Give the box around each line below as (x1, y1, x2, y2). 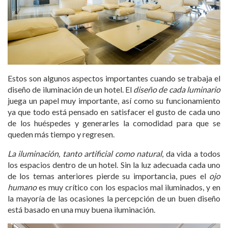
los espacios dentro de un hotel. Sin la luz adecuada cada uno (8, 160, 220, 170)
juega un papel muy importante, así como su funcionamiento (8, 96, 220, 106)
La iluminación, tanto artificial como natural (8, 149, 162, 159)
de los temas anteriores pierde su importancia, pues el (8, 171, 209, 181)
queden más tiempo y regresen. (8, 129, 115, 139)
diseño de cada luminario (133, 84, 221, 95)
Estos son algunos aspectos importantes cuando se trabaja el (8, 73, 220, 83)
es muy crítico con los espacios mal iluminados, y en (37, 182, 220, 192)
